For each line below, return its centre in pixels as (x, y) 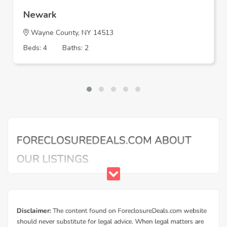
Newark (40, 15)
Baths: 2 (75, 48)
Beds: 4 (35, 48)
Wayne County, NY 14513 (71, 33)
